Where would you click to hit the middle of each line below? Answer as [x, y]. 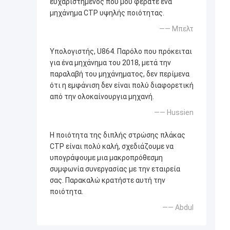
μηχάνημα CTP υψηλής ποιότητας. [107, 13]
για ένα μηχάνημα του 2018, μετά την [110, 63]
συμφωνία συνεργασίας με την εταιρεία [115, 169]
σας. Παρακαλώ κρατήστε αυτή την [108, 180]
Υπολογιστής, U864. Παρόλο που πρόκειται [121, 52]
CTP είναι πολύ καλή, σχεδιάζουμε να [112, 147]
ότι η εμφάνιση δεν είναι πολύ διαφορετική [122, 85]
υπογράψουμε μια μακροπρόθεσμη [106, 158]
